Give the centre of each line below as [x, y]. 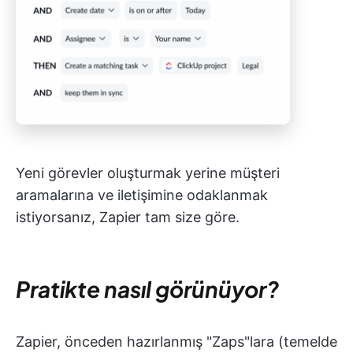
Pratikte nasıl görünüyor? [147, 288]
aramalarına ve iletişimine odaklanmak [142, 195]
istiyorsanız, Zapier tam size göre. [128, 217]
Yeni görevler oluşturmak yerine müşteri [148, 173]
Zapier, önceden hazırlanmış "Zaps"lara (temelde [176, 341]
